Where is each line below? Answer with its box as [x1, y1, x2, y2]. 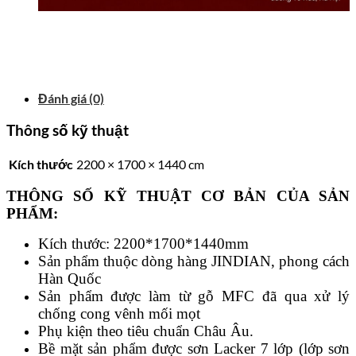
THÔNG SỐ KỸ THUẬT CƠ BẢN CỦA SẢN [6, 188, 350, 205]
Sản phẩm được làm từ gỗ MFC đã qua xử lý [38, 288, 350, 305]
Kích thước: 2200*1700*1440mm [38, 235, 249, 253]
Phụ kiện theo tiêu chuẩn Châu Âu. [38, 323, 253, 340]
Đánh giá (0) [38, 90, 104, 106]
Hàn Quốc [38, 270, 101, 288]
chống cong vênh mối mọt [38, 305, 200, 323]
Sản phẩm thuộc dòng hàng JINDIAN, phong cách [38, 253, 350, 270]
